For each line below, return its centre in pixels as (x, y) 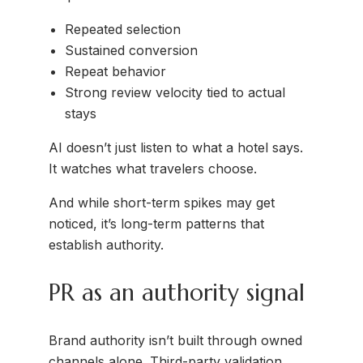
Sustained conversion (131, 51)
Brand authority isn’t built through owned (175, 340)
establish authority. (106, 245)
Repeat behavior (115, 72)
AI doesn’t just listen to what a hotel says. (176, 148)
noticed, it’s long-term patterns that (156, 224)
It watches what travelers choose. (153, 169)
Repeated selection (123, 30)
